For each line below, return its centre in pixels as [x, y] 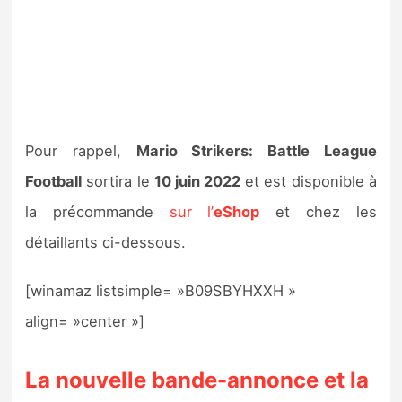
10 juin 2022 [197, 182]
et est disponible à [309, 182]
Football [54, 182]
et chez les [318, 212]
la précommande [97, 212]
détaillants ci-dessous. [106, 243]
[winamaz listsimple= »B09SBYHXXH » [161, 291]
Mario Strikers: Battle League [256, 151]
